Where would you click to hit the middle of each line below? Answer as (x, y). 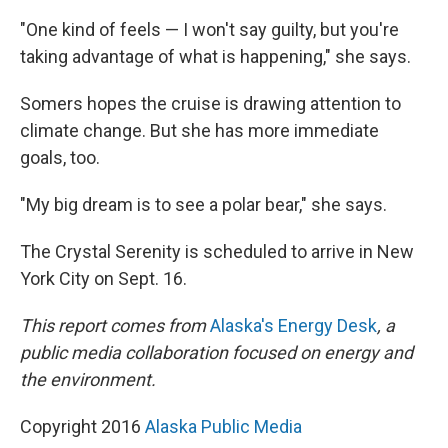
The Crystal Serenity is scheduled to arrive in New (217, 252)
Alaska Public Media (223, 427)
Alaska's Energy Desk (293, 326)
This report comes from (113, 326)
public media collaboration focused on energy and (216, 353)
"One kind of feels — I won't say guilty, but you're (209, 30)
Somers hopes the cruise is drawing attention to (210, 104)
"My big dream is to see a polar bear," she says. (203, 205)
